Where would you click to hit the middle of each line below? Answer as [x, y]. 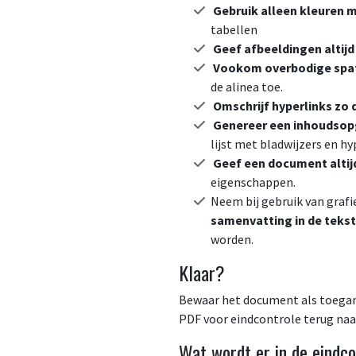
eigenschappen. [253, 182]
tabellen [234, 29]
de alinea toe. [246, 87]
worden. [232, 239]
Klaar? [201, 273]
